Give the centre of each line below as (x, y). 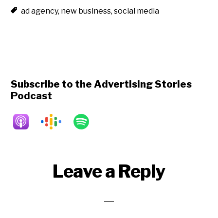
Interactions (51, 185)
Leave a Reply (109, 172)
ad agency (40, 11)
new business (86, 11)
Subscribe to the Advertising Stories (101, 84)
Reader (35, 169)
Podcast (32, 96)
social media (137, 11)
